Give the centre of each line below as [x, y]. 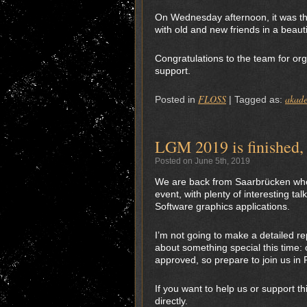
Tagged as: [260, 99]
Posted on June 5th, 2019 [202, 161]
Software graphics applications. [222, 206]
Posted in [175, 99]
